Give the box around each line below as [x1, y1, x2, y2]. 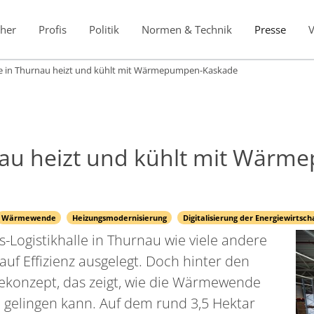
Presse [254, 22, 286, 36]
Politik [88, 22, 119, 36]
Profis [38, 22, 67, 36]
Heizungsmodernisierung [71, 212, 167, 223]
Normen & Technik [141, 22, 232, 36]
